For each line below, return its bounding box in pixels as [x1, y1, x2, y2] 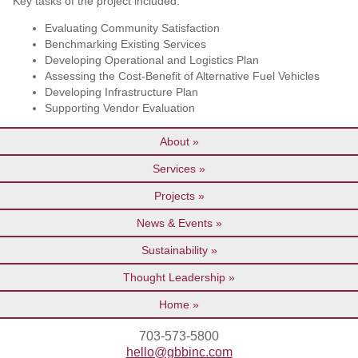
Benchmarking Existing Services [44, 37, 206, 50]
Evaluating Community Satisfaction [44, 21, 220, 34]
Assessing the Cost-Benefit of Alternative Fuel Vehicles [44, 69, 320, 82]
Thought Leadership [123, 270, 225, 284]
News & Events [136, 216, 213, 229]
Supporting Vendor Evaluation [44, 101, 195, 114]
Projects [153, 189, 195, 202]
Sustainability [141, 243, 208, 257]
